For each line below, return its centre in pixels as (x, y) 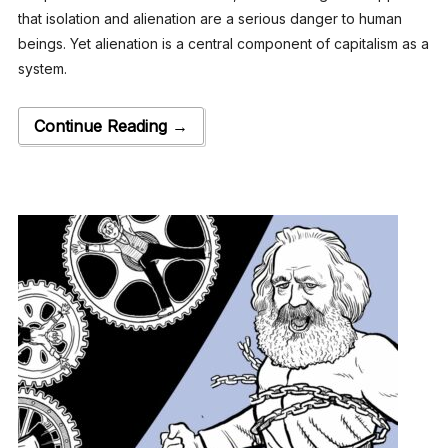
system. (42, 68)
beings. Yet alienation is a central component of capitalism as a (223, 43)
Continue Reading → (110, 125)
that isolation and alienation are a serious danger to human (209, 18)
